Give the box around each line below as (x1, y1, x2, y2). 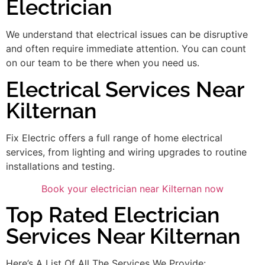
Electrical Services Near (6, 76, 244, 102)
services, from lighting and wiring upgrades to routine (6, 146, 247, 158)
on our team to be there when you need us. (6, 57, 199, 69)
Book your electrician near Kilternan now (41, 182, 224, 195)
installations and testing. (6, 160, 115, 172)
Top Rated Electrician (6, 202, 219, 228)
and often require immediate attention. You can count (6, 43, 246, 55)
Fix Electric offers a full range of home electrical (6, 131, 222, 144)
